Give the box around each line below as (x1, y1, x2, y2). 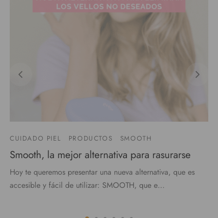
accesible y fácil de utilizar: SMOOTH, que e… (10, 180, 164, 191)
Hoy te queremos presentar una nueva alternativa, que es (10, 166, 195, 178)
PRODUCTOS (68, 133, 113, 144)
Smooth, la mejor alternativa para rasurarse (10, 147, 191, 163)
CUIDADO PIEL (10, 133, 61, 144)
